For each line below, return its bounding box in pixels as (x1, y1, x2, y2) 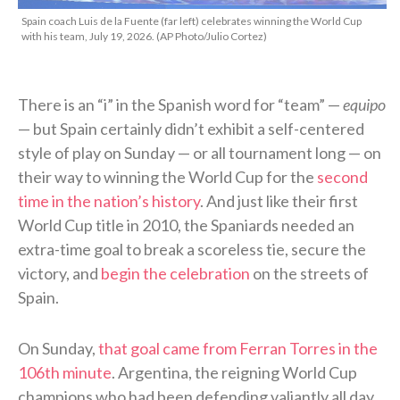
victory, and (18, 262, 101, 283)
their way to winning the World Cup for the (18, 166, 317, 187)
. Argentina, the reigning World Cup (112, 362, 357, 382)
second (317, 166, 368, 187)
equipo (343, 94, 386, 114)
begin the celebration (101, 262, 250, 283)
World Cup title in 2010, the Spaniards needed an (18, 214, 354, 235)
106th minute (18, 362, 112, 382)
